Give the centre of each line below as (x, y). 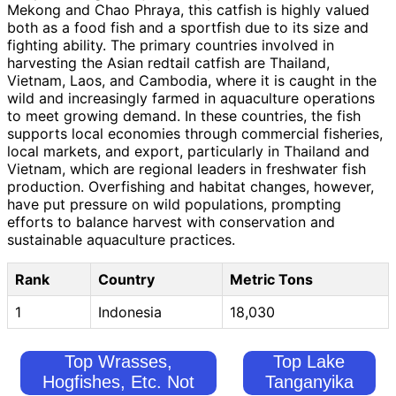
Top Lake (309, 361)
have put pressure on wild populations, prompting (174, 204)
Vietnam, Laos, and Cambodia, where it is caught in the (192, 80)
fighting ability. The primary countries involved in (171, 45)
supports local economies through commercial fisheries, (195, 133)
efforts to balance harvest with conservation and (171, 221)
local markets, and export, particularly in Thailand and (188, 151)
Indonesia (130, 312)
